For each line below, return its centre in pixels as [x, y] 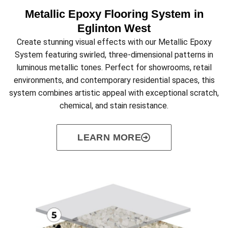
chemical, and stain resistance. [114, 106]
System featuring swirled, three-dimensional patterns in [114, 55]
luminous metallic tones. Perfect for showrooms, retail [114, 68]
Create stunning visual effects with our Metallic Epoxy [114, 42]
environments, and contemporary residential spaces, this [114, 80]
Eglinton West [114, 28]
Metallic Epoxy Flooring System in [114, 14]
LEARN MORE [109, 138]
